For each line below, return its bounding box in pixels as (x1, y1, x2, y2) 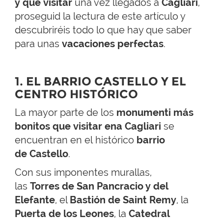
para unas (15, 38, 62, 50)
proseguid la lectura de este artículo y (15, 10, 185, 22)
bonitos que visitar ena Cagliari (15, 120, 164, 132)
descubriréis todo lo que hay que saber (15, 24, 192, 36)
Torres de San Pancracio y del (30, 180, 168, 192)
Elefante (15, 194, 55, 206)
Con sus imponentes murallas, (15, 166, 152, 178)
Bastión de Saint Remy (70, 194, 176, 206)
